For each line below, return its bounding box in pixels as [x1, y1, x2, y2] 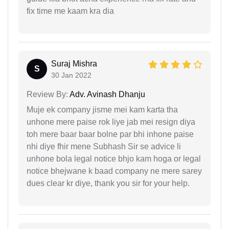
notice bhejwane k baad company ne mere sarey [27, 166, 202, 175]
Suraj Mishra [51, 59, 97, 68]
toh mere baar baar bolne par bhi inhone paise [27, 129, 194, 139]
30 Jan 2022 [51, 71, 91, 79]
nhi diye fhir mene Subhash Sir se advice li [27, 142, 181, 151]
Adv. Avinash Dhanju [68, 89, 145, 99]
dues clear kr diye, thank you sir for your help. [27, 178, 190, 188]
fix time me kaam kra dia [27, 6, 114, 15]
